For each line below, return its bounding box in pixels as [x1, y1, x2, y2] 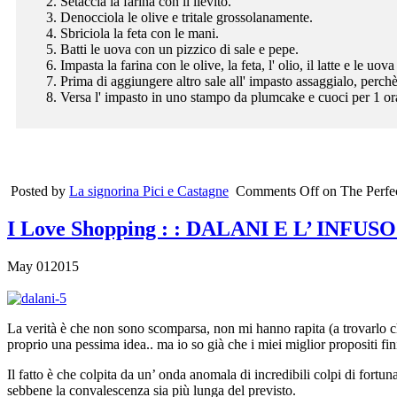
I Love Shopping [7, 216, 161, 240]
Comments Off [236, 183, 319, 198]
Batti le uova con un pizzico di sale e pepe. [60, 41, 299, 57]
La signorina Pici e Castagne [69, 183, 229, 198]
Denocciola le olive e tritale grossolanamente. [60, 9, 313, 25]
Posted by [11, 183, 69, 198]
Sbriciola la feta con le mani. [60, 25, 219, 41]
